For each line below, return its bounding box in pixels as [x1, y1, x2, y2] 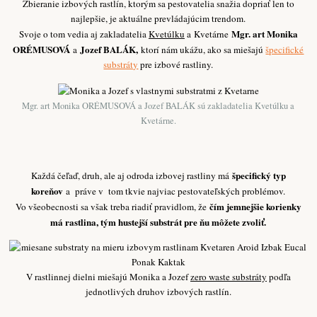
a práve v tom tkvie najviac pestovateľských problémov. [63, 184, 286, 197]
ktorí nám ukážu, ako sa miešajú [141, 43, 266, 57]
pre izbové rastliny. [138, 58, 214, 71]
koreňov [31, 183, 64, 197]
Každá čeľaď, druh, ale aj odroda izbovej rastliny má [30, 168, 232, 182]
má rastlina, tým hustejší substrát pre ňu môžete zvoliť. [50, 214, 267, 229]
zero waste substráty [190, 270, 267, 283]
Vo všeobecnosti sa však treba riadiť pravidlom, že [15, 200, 207, 213]
